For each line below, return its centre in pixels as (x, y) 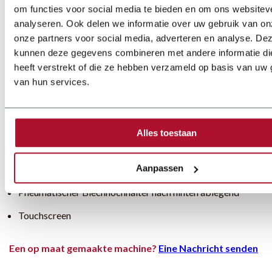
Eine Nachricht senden (208, 248)
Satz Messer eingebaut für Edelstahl (93, 169)
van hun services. (52, 81)
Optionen (35, 91)
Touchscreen (45, 215)
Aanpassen (159, 168)
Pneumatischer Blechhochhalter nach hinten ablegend (129, 192)
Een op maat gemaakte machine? (84, 248)
